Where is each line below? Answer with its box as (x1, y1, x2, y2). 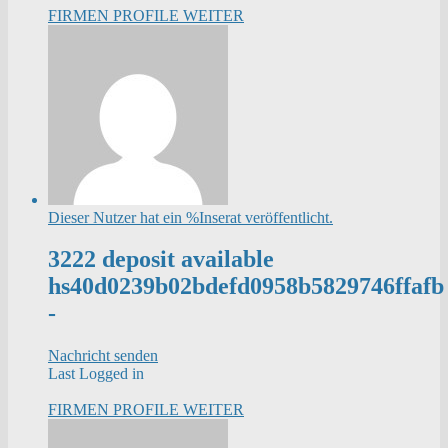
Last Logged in (48, 365, 144, 383)
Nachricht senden (48, 347, 158, 365)
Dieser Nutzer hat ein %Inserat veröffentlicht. (48, 208, 333, 226)
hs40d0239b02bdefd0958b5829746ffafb (48, 273, 444, 300)
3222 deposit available (48, 246, 274, 273)
